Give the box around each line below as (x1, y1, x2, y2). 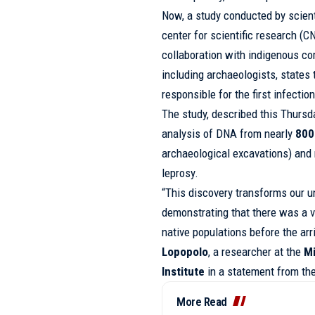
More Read (176, 295, 227, 309)
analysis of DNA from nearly (162, 127, 296, 141)
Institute (162, 264, 205, 279)
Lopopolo (162, 245, 209, 259)
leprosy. (162, 166, 199, 181)
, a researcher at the (208, 245, 304, 259)
